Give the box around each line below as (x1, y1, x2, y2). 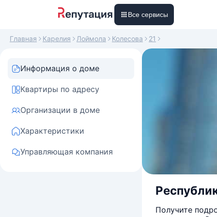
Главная (10, 34, 37, 43)
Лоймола (77, 34, 106, 43)
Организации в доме (20, 105, 100, 115)
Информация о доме (20, 63, 99, 73)
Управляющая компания (20, 147, 113, 156)
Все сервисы (128, 11, 168, 18)
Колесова (112, 34, 143, 43)
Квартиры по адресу (20, 84, 99, 94)
